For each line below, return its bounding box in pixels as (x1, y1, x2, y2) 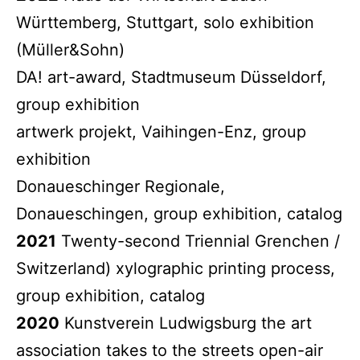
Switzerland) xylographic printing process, (16, 258, 335, 278)
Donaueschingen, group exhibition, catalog (16, 203, 342, 223)
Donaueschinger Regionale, (16, 176, 225, 196)
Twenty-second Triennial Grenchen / (56, 231, 340, 251)
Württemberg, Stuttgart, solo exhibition (16, 12, 314, 32)
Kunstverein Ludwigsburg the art (59, 313, 312, 333)
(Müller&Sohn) (16, 39, 125, 59)
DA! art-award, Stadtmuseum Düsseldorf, (16, 67, 326, 87)
